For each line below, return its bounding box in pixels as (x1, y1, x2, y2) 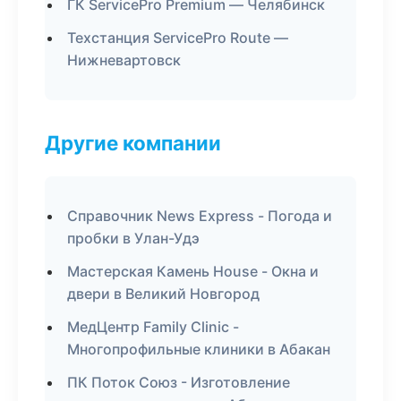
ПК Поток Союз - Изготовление (67, 373, 290, 391)
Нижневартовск (67, 51, 181, 69)
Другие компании (45, 131, 221, 155)
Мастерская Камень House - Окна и (67, 262, 319, 280)
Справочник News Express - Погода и (67, 207, 332, 225)
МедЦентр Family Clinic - (67, 318, 239, 336)
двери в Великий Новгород (67, 285, 260, 303)
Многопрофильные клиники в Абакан (67, 340, 330, 358)
